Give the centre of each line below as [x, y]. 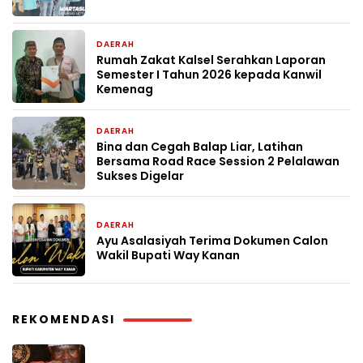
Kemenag [125, 90]
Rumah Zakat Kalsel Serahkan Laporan [211, 60]
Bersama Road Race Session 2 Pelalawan [218, 162]
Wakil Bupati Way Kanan [168, 256]
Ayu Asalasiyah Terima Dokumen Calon [212, 241]
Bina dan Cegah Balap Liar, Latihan [200, 147]
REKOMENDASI [64, 320]
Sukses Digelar [140, 176]
